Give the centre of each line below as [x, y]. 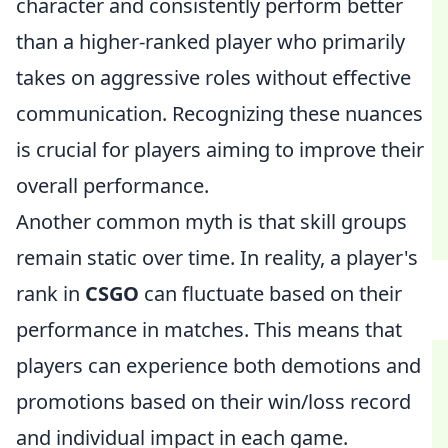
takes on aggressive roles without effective [213, 77]
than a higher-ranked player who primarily [210, 41]
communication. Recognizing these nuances [219, 113]
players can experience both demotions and [218, 365]
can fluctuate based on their [270, 293]
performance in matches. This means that [209, 329]
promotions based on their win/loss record [213, 401]
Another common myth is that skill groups [211, 221]
